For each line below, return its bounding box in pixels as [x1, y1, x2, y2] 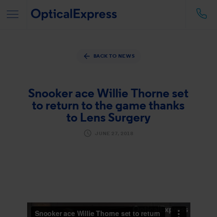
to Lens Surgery [66, 109, 151, 125]
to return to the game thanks [32, 97, 185, 113]
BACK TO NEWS [93, 52, 135, 59]
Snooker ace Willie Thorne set [28, 85, 189, 101]
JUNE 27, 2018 [95, 129, 134, 137]
